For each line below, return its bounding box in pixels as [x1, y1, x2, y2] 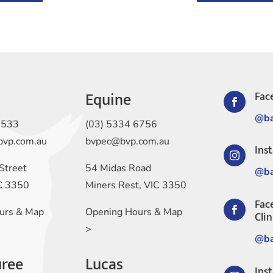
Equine [85, 87, 132, 113]
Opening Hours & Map [85, 205, 183, 219]
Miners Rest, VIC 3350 [85, 178, 187, 192]
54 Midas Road [85, 161, 152, 175]
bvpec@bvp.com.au [85, 134, 170, 148]
